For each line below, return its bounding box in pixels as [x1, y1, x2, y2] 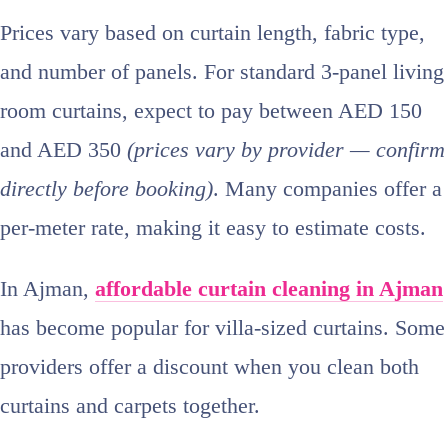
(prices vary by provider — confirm [127, 138, 445, 163]
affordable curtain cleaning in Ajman [95, 277, 443, 302]
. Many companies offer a [213, 177, 442, 202]
